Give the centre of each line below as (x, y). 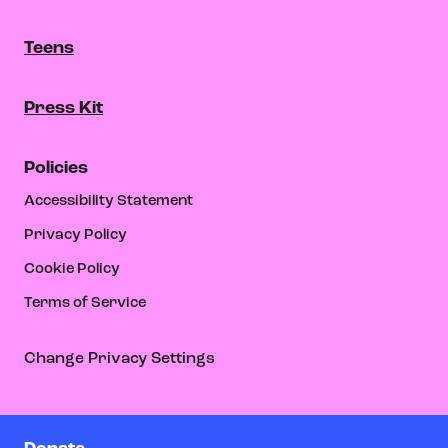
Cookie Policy (72, 269)
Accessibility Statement (108, 201)
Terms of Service (85, 303)
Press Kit (63, 108)
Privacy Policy (75, 235)
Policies (56, 168)
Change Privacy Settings (119, 358)
